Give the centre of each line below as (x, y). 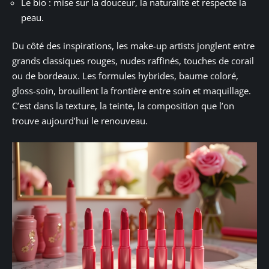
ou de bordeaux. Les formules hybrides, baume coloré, (125, 76)
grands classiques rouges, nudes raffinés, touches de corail (133, 61)
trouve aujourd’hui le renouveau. (80, 121)
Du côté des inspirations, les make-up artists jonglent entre (133, 46)
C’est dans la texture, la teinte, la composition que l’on (123, 106)
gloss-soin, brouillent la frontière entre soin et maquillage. (131, 91)
